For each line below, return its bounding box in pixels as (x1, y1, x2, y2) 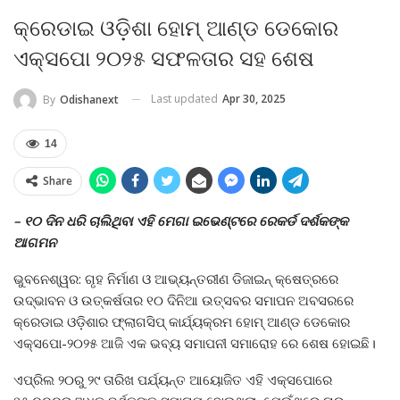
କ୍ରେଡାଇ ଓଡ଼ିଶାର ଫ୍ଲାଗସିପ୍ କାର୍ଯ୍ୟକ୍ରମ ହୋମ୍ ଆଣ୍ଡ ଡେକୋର (13, 312, 350, 330)
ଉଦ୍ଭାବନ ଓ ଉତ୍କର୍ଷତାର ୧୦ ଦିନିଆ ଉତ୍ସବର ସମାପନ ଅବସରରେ (13, 290, 354, 309)
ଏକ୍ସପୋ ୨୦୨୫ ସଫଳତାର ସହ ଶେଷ (13, 46, 314, 71)
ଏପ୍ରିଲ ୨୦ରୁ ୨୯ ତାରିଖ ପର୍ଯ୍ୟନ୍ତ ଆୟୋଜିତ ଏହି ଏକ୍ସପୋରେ (13, 370, 332, 388)
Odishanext (60, 91, 119, 107)
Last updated (151, 90, 221, 106)
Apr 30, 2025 (222, 90, 286, 106)
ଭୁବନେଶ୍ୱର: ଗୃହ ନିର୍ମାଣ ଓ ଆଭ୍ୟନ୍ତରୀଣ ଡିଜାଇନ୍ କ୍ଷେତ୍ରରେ (13, 269, 338, 287)
